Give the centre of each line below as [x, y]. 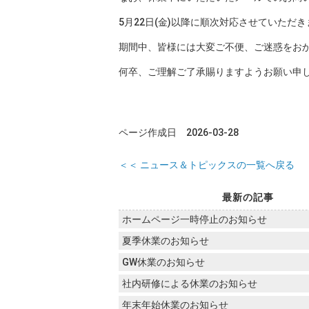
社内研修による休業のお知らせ [190, 283]
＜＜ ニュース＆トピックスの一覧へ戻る [207, 165]
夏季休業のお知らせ [166, 241]
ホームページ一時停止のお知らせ [195, 219]
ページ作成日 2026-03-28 [179, 132]
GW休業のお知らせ [163, 262]
